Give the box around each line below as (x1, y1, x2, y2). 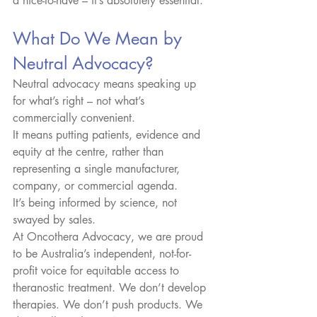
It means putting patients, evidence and (13, 127, 204, 142)
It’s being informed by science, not (13, 195, 180, 210)
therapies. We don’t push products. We (13, 296, 206, 312)
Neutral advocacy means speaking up (13, 76, 200, 91)
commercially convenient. (13, 110, 135, 125)
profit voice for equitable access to (13, 263, 183, 278)
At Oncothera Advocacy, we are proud (13, 229, 207, 244)
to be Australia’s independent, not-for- (13, 246, 191, 261)
